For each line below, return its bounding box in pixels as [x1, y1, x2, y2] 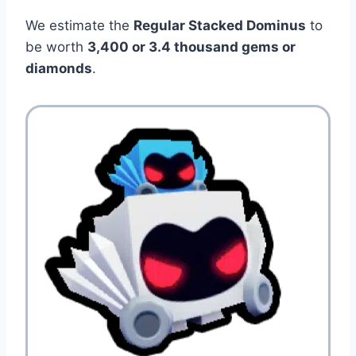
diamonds [25, 60, 92, 76]
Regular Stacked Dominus [133, 17, 306, 33]
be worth [25, 38, 87, 55]
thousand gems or [171, 38, 296, 55]
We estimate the [25, 17, 133, 33]
